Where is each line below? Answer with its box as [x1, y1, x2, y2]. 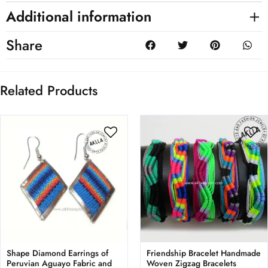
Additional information [6, 6, 151, 28]
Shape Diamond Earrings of [7, 247, 108, 260]
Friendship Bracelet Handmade [147, 247, 261, 260]
